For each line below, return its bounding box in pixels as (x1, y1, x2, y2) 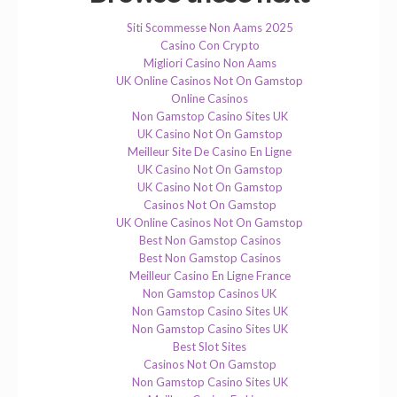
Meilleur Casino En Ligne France (128, 269, 291, 284)
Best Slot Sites (173, 339, 246, 354)
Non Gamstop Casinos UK (143, 286, 276, 301)
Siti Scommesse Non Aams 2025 (126, 20, 293, 35)
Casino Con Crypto (160, 38, 260, 53)
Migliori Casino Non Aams (143, 56, 276, 71)
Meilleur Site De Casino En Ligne (128, 144, 292, 160)
